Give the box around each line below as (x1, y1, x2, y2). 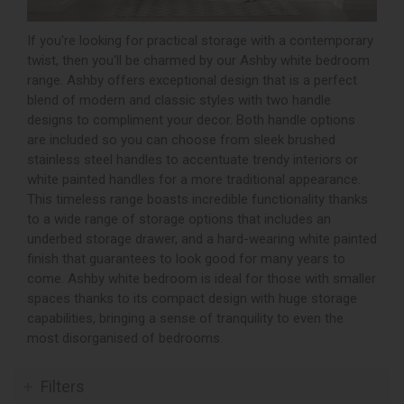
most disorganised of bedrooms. (27, 329, 223, 346)
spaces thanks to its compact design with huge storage (27, 289, 357, 307)
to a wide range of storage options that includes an (27, 210, 331, 227)
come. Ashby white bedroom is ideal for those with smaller (27, 270, 376, 287)
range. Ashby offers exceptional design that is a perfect (27, 71, 357, 88)
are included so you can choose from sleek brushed (27, 131, 335, 148)
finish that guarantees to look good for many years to (27, 250, 345, 267)
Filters (41, 376, 85, 396)
